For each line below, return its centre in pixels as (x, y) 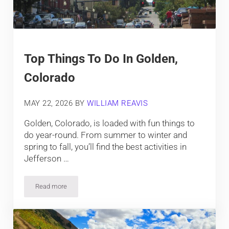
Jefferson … (47, 159)
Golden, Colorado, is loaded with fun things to (110, 123)
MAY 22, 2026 (49, 104)
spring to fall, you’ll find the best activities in (106, 147)
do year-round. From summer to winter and (106, 135)
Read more (51, 187)
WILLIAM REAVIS (118, 104)
